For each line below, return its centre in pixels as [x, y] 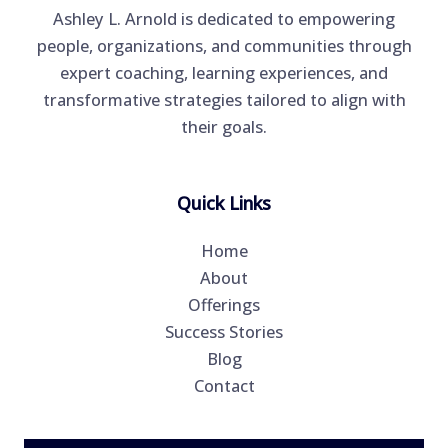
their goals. [224, 126]
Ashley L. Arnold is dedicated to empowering [224, 18]
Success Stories [224, 332]
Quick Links [224, 202]
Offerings [224, 305]
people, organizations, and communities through [224, 45]
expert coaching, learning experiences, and [224, 72]
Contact [224, 386]
